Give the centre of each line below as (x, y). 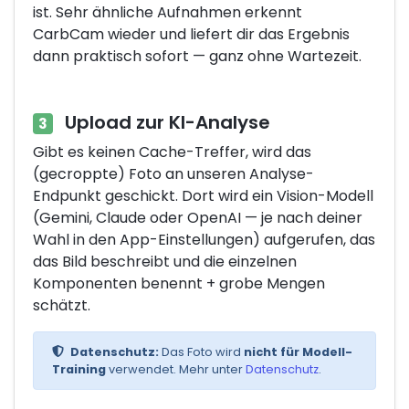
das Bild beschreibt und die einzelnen (165, 261)
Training (79, 369)
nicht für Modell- (298, 351)
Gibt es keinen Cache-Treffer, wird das (172, 152)
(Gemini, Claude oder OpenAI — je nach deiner (198, 217)
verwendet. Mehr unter (176, 369)
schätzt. (62, 305)
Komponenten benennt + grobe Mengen (179, 283)
